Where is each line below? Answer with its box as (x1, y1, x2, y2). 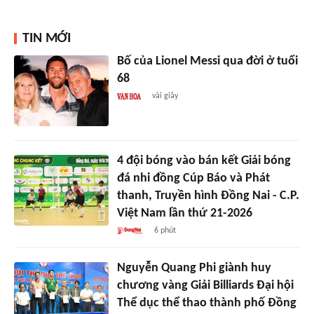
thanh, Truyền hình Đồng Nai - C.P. (116, 189, 299, 203)
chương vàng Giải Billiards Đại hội (116, 278, 294, 292)
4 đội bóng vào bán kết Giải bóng (116, 153, 291, 168)
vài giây (152, 91, 179, 100)
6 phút (154, 226, 177, 235)
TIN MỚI (22, 31, 71, 46)
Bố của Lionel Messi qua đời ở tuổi (116, 54, 298, 68)
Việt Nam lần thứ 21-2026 (116, 206, 252, 220)
